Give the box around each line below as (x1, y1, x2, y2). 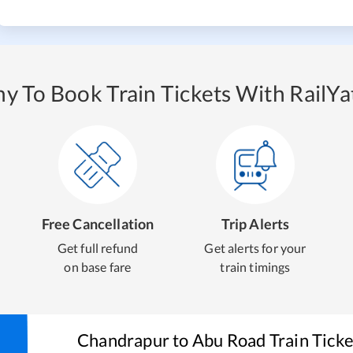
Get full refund (57, 240, 139, 255)
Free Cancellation (41, 215, 154, 232)
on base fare (64, 259, 132, 274)
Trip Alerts (221, 215, 290, 232)
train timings (220, 259, 291, 274)
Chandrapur (77, 329, 170, 351)
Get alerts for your (204, 240, 307, 255)
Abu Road (191, 329, 266, 351)
